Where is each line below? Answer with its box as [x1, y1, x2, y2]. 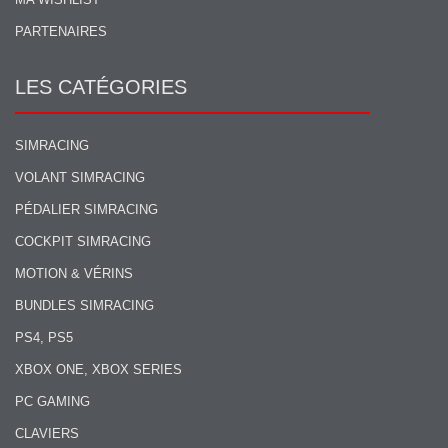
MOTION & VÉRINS [15, 266, 133, 282]
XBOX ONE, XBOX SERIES [15, 362, 182, 378]
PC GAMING [15, 394, 90, 410]
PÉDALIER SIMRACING [15, 202, 158, 218]
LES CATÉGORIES [15, 76, 187, 99]
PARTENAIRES [15, 24, 107, 40]
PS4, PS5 [15, 330, 73, 346]
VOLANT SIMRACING [15, 170, 145, 186]
